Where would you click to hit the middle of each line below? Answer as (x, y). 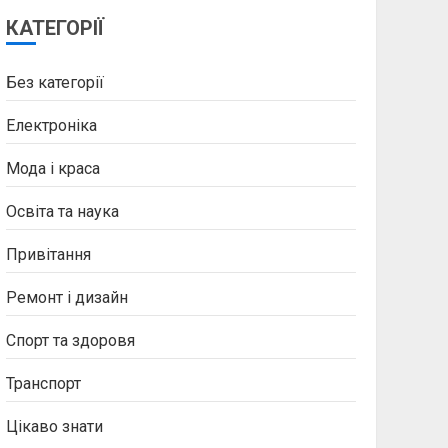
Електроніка (51, 125)
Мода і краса (52, 168)
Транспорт (43, 383)
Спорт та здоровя (70, 340)
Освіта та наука (62, 211)
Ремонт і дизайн (66, 297)
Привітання (48, 254)
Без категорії (54, 82)
